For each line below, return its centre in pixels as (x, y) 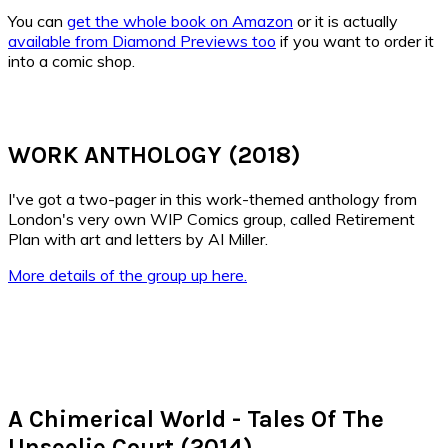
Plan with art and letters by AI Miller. (138, 239)
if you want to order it (355, 41)
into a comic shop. (71, 61)
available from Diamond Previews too (142, 41)
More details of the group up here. (127, 275)
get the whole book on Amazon (180, 21)
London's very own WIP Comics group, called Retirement (211, 219)
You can (37, 21)
